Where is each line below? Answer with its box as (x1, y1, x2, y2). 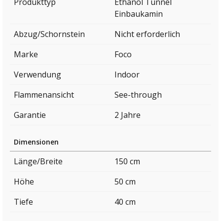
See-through (114, 89, 162, 101)
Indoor (114, 69, 140, 80)
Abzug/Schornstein (14, 29, 85, 40)
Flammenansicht (14, 89, 74, 101)
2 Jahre (114, 110, 141, 121)
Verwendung (14, 69, 61, 80)
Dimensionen (14, 137, 59, 147)
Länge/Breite (14, 156, 63, 167)
